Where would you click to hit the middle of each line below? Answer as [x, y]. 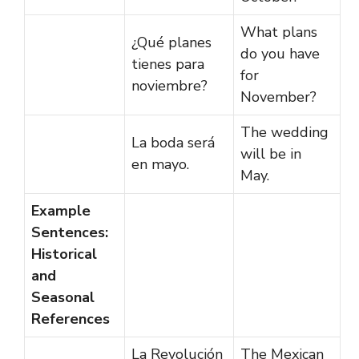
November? [278, 97]
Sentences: [70, 232]
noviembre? [169, 85]
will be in [271, 153]
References [71, 319]
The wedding [284, 132]
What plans [279, 32]
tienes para [168, 64]
